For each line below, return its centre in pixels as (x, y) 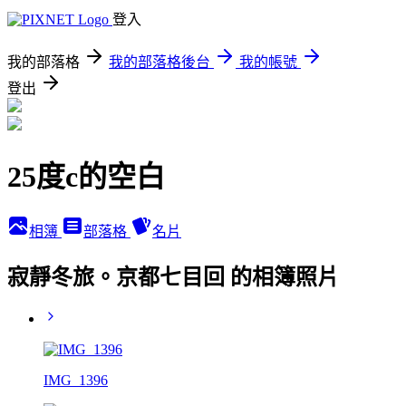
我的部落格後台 (159, 62)
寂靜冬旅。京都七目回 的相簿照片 (173, 277)
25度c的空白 (86, 177)
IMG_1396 (76, 380)
